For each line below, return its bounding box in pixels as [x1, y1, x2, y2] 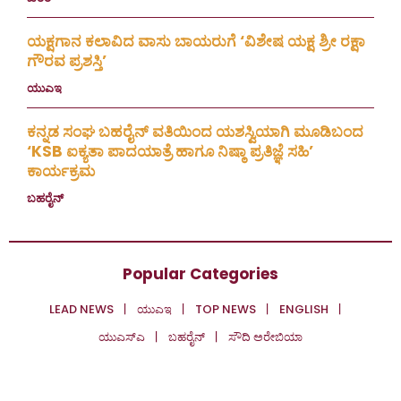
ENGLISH [279, 301, 328, 319]
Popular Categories [123, 263, 278, 286]
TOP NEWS [195, 301, 256, 319]
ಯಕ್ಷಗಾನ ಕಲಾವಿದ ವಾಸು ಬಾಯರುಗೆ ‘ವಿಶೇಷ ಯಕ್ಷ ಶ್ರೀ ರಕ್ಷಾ [27, 30, 365, 53]
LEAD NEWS [49, 301, 114, 319]
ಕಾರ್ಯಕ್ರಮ [27, 160, 95, 183]
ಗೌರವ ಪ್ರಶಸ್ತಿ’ [27, 50, 107, 73]
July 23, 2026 [69, 80, 146, 98]
